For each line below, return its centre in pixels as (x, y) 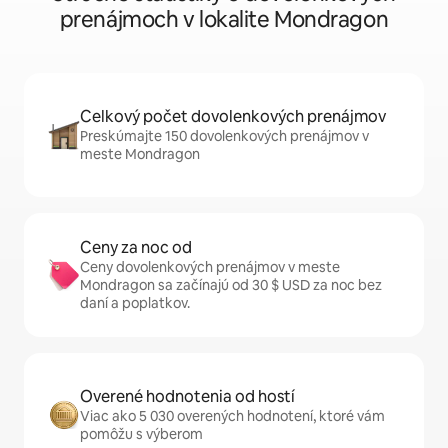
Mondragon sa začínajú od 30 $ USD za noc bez (231, 285)
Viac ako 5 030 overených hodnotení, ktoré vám (232, 416)
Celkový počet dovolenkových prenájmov (233, 117)
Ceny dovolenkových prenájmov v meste (210, 267)
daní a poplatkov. (135, 303)
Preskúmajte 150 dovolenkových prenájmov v (224, 136)
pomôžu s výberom (141, 434)
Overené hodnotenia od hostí (187, 397)
